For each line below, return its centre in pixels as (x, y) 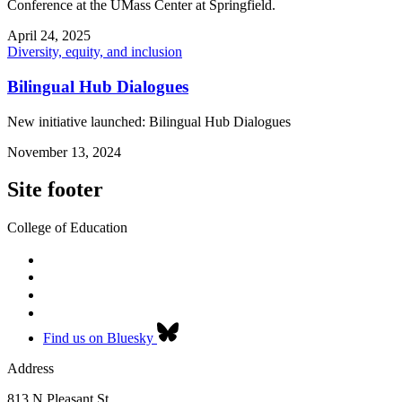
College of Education (67, 228)
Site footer (55, 190)
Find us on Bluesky (98, 338)
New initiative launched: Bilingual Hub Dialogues (149, 121)
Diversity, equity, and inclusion (95, 52)
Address (31, 369)
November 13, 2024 (64, 152)
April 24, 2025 (49, 36)
